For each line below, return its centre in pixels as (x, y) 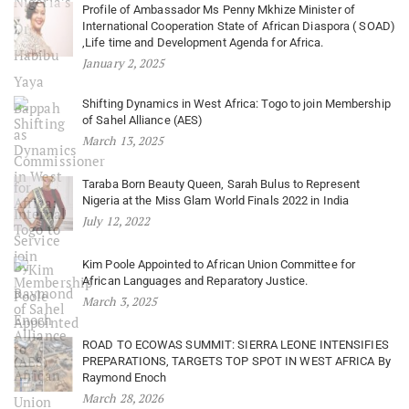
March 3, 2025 (120, 301)
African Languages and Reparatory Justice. (195, 280)
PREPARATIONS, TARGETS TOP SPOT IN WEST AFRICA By (236, 361)
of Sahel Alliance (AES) (143, 120)
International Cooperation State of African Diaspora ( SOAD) (239, 26)
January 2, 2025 (124, 63)
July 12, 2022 (116, 220)
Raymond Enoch (125, 377)
